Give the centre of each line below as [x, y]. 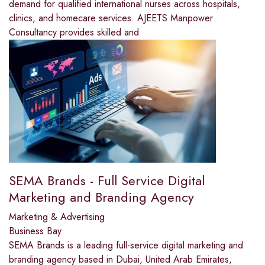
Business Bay [35, 231]
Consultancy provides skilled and [74, 33]
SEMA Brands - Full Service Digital [107, 181]
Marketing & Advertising [57, 217]
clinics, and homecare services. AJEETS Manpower [111, 18]
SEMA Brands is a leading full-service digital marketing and [126, 245]
